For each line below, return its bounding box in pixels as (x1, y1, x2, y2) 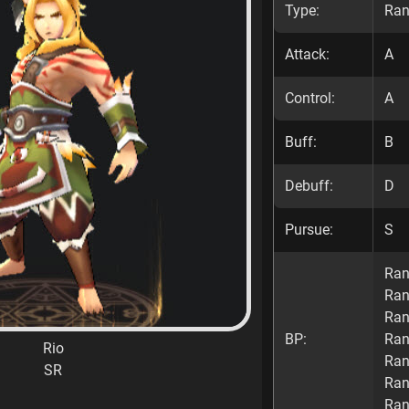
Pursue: (285, 221, 333, 238)
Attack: (285, 46, 330, 63)
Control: (285, 89, 335, 107)
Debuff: (285, 177, 333, 194)
